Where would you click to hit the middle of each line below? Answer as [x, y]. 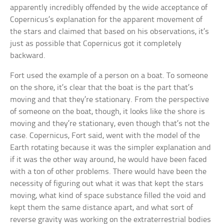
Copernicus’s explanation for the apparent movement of [106, 20]
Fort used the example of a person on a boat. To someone [109, 76]
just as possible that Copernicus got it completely [96, 44]
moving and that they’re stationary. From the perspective [110, 100]
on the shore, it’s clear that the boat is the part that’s [102, 88]
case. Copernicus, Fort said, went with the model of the [105, 136]
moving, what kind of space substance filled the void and [108, 196]
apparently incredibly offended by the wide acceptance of [109, 8]
